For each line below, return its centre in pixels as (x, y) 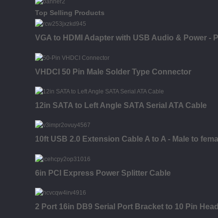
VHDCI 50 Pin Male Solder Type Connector (113, 72)
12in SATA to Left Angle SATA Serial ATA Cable (121, 105)
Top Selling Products (70, 12)
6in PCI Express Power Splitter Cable (103, 173)
